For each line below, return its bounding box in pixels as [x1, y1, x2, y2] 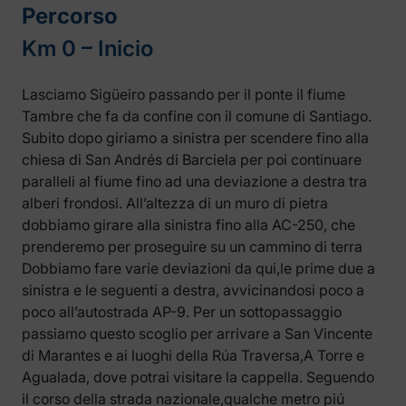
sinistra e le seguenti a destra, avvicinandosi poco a [22, 281, 364, 300]
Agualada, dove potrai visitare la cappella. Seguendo [22, 368, 374, 387]
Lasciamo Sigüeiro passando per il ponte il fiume [22, 85, 345, 104]
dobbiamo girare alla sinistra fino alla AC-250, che [22, 216, 355, 235]
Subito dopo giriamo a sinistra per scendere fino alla [22, 129, 369, 148]
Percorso [22, 3, 118, 30]
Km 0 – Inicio [22, 35, 153, 63]
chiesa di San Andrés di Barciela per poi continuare [22, 150, 362, 169]
